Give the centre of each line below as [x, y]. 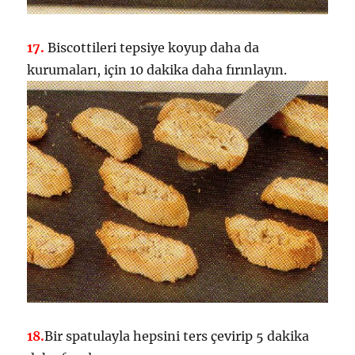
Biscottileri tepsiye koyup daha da [154, 48]
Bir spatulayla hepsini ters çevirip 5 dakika [177, 336]
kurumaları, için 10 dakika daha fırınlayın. [157, 70]
